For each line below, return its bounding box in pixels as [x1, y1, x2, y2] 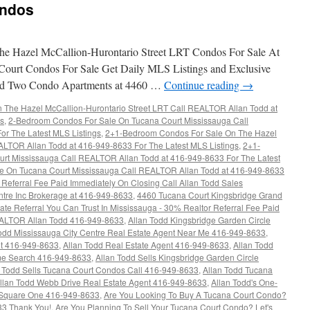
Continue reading [164, 77, 242, 92]
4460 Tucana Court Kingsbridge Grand [137, 189, 282, 201]
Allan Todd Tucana [203, 264, 273, 275]
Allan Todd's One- [211, 276, 277, 288]
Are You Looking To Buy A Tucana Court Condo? [104, 289, 286, 300]
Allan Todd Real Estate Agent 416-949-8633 [63, 239, 229, 250]
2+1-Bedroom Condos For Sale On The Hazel [105, 127, 277, 138]
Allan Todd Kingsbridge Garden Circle [128, 214, 271, 226]
